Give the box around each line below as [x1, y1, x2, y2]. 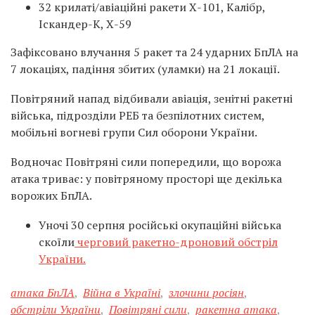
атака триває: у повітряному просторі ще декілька [11, 171, 282, 186]
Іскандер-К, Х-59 [39, 16, 131, 32]
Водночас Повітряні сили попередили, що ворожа [11, 154, 281, 169]
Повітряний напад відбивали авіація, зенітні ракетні [11, 91, 292, 106]
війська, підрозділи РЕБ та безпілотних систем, [11, 108, 264, 123]
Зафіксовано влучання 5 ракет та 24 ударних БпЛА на [11, 44, 298, 60]
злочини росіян [169, 285, 244, 300]
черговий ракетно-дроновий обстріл [75, 234, 278, 250]
